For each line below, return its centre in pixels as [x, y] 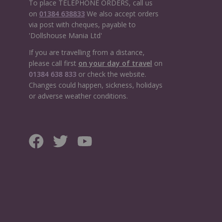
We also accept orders [121, 13]
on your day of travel [115, 63]
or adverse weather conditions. [79, 96]
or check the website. [111, 74]
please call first [53, 63]
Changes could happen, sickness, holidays [95, 85]
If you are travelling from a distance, [86, 52]
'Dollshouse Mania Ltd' [65, 35]
